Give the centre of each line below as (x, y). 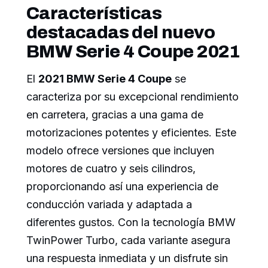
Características (94, 13)
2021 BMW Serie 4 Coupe (105, 79)
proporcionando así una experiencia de (122, 187)
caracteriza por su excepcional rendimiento (133, 97)
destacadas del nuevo (121, 33)
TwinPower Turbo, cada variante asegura (128, 240)
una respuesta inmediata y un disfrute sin (127, 258)
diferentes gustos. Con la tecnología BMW (131, 223)
